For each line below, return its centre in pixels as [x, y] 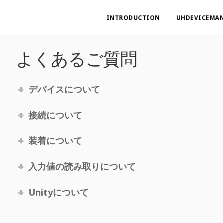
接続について [55, 115]
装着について [55, 141]
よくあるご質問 [77, 58]
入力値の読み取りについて [82, 167]
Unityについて [58, 192]
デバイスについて [64, 89]
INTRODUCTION [133, 18]
